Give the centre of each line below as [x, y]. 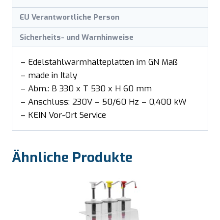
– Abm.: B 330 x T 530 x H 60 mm [86, 89]
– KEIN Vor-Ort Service [63, 115]
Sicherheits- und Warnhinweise [77, 37]
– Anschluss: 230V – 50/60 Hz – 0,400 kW [104, 102]
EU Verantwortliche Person [70, 17]
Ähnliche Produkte [72, 158]
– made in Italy [49, 76]
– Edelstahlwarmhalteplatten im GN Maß [99, 62]
